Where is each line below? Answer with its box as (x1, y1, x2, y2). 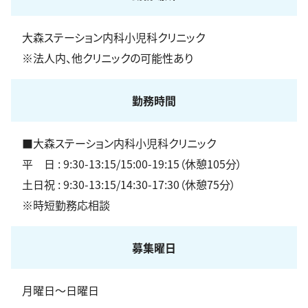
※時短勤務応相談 (22, 197, 110, 213)
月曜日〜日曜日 (22, 282, 99, 298)
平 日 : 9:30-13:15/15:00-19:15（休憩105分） (22, 155, 242, 172)
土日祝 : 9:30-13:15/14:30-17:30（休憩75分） (22, 176, 236, 192)
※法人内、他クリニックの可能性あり (22, 49, 193, 66)
